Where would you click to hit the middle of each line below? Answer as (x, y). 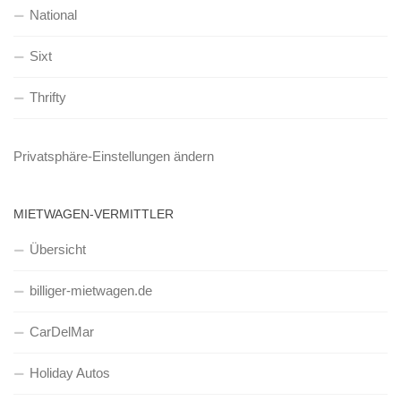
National (53, 15)
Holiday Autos (70, 373)
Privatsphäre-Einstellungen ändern (114, 156)
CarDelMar (62, 332)
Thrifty (48, 97)
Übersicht (58, 249)
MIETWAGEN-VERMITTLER (94, 214)
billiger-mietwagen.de (91, 290)
